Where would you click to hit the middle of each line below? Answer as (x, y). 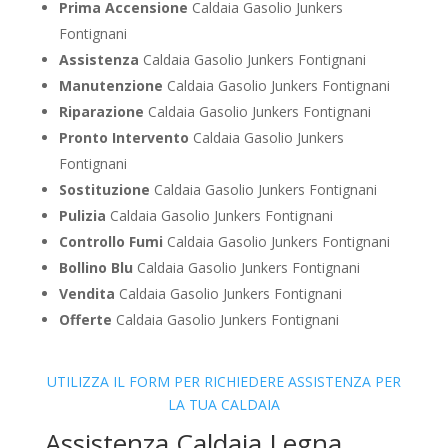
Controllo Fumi (110, 242)
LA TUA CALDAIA (223, 405)
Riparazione (101, 112)
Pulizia (82, 216)
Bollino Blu (95, 268)
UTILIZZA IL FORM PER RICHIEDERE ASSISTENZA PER (223, 382)
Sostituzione (104, 190)
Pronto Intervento (123, 138)
